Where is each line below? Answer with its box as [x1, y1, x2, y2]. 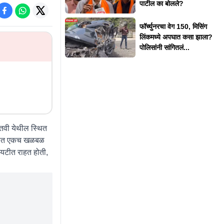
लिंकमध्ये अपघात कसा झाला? [139, 33, 212, 41]
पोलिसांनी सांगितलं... [139, 43, 189, 52]
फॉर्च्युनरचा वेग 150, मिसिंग [139, 22, 207, 31]
